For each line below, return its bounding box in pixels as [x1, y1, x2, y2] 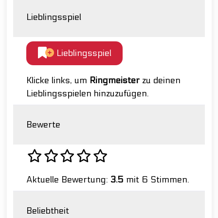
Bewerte [26, 120, 60, 130]
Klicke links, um [26, 75, 90, 86]
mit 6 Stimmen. [124, 175, 189, 185]
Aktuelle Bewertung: [26, 175, 110, 185]
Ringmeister [90, 75, 140, 86]
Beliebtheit [26, 206, 69, 217]
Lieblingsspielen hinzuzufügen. [26, 89, 149, 99]
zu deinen [140, 75, 181, 86]
